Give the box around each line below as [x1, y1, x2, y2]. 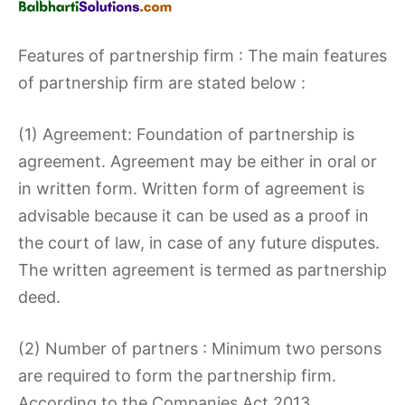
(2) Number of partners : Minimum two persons [18, 339, 381, 358]
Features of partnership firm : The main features [18, 46, 387, 65]
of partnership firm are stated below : [18, 73, 306, 92]
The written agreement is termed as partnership [18, 260, 387, 279]
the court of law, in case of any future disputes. [18, 233, 380, 252]
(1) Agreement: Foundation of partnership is [18, 125, 354, 144]
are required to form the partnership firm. [18, 366, 336, 385]
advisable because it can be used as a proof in [18, 206, 369, 225]
